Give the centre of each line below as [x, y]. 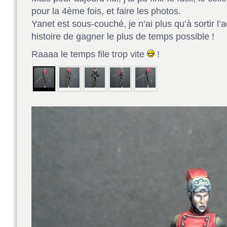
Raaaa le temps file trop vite [89, 54]
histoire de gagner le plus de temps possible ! [123, 37]
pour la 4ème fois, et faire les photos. [106, 11]
